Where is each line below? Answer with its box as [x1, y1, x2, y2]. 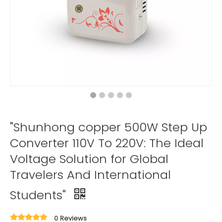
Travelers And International [10, 166, 171, 183]
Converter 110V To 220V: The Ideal [10, 135, 204, 151]
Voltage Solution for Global [10, 151, 168, 167]
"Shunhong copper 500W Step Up [10, 119, 207, 135]
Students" [10, 187, 69, 203]
